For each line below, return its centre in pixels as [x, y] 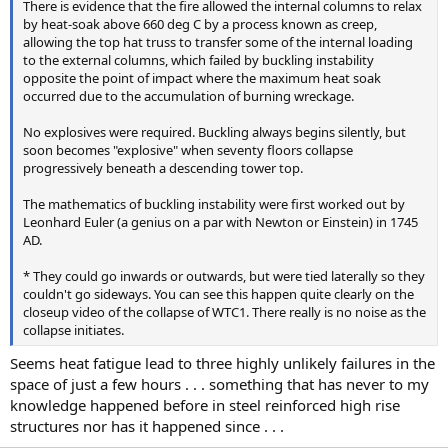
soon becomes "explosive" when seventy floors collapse [188, 149]
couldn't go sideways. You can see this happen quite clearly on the [218, 293]
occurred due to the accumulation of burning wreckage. [188, 95]
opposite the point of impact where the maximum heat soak [202, 77]
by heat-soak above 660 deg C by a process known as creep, [200, 23]
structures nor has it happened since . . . [147, 426]
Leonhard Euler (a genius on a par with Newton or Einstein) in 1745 [220, 221]
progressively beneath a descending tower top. [163, 167]
